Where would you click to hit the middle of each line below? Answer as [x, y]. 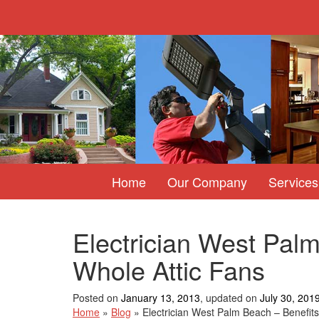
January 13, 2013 [161, 298]
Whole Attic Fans [169, 270]
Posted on [97, 298]
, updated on [230, 298]
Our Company [207, 182]
